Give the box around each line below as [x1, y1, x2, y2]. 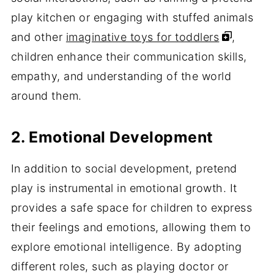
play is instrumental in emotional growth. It [10, 182, 237, 195]
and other [10, 31, 66, 44]
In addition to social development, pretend [10, 162, 237, 176]
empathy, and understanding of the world [10, 70, 232, 83]
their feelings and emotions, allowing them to [10, 221, 251, 234]
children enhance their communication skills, [10, 50, 247, 64]
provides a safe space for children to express [10, 201, 253, 215]
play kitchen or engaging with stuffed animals [10, 11, 254, 24]
